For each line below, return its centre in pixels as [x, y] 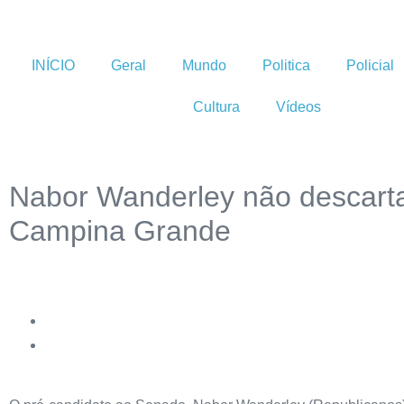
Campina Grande [120, 231]
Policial [370, 65]
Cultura [216, 107]
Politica [286, 65]
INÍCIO [53, 65]
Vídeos [298, 107]
